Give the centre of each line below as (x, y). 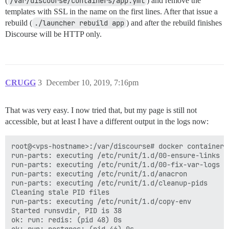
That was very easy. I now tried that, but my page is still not (101, 110)
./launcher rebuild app (79, 23)
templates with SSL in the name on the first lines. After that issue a (111, 12)
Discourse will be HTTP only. (53, 34)
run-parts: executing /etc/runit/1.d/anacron (99, 174)
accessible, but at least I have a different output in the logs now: (107, 121)
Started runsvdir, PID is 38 (66, 211)
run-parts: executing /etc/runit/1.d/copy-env (101, 201)
